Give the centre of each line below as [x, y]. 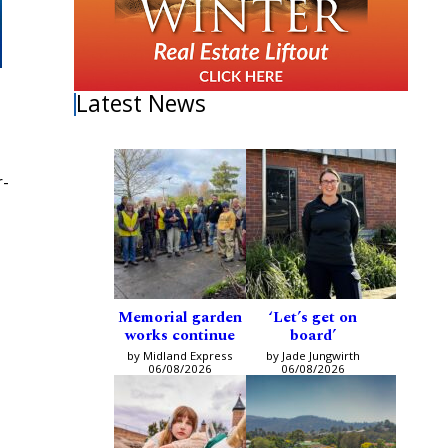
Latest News [141, 104]
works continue [179, 336]
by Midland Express [179, 356]
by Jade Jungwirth [312, 356]
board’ [312, 336]
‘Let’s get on [312, 318]
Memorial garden [179, 318]
